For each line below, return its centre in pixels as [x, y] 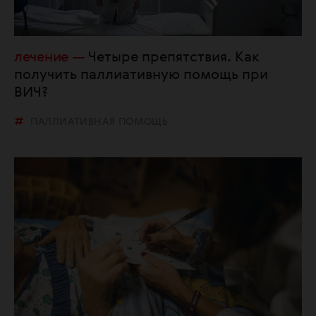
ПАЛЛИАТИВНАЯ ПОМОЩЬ [99, 122]
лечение [41, 57]
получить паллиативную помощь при [141, 75]
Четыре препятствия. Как [174, 57]
